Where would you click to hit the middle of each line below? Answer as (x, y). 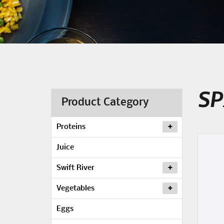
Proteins (71, 127)
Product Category (105, 103)
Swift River (75, 168)
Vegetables (75, 188)
